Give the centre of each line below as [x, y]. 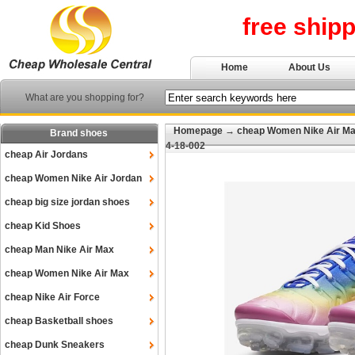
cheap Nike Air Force [52, 297]
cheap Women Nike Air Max [67, 273]
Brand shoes [79, 133]
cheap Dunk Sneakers [55, 345]
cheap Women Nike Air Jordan [73, 178]
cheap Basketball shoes [59, 321]
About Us [309, 67]
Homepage [198, 131]
